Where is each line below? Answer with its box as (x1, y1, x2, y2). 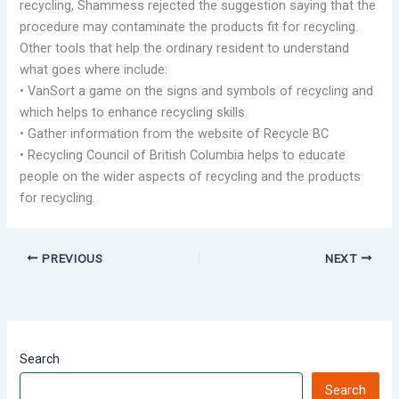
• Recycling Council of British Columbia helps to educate (20, 146, 346, 163)
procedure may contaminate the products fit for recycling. (20, 18, 359, 35)
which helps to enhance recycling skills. (20, 103, 248, 120)
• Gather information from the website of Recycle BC (20, 125, 330, 142)
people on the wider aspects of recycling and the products (20, 167, 362, 184)
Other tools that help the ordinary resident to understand (20, 39, 350, 56)
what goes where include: (20, 61, 168, 77)
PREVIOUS (38, 250, 103, 265)
